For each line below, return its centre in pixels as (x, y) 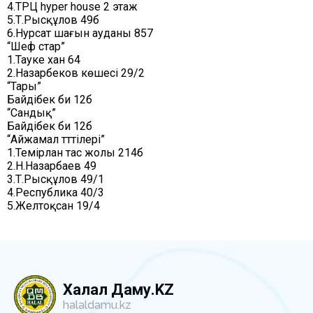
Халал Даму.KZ (118, 290)
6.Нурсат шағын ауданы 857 (80, 33)
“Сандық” (31, 113)
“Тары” (24, 86)
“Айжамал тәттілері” (56, 139)
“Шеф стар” (36, 46)
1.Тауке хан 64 (44, 60)
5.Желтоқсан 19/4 (53, 206)
